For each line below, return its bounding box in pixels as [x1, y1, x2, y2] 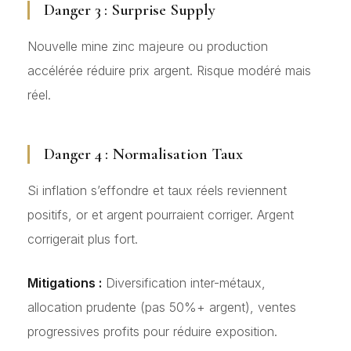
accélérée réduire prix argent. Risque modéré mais [27, 62, 311, 78]
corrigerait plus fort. [27, 230, 138, 247]
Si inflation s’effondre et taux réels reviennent [27, 182, 287, 198]
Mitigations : [27, 275, 102, 291]
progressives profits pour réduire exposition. [27, 324, 277, 340]
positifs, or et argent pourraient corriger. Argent [27, 206, 294, 223]
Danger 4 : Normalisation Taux [44, 143, 243, 164]
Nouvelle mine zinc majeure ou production [27, 38, 268, 54]
